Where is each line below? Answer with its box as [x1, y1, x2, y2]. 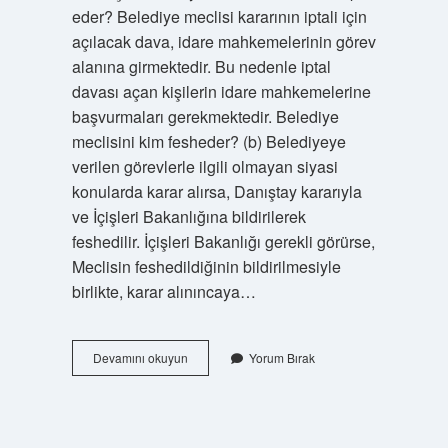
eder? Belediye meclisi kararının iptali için [71, 5, 367, 28]
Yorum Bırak [248, 349, 315, 366]
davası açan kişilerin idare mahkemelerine [71, 80, 371, 103]
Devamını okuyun [92, 349, 188, 366]
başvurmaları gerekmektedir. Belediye [71, 105, 339, 128]
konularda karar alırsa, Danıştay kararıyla [71, 180, 362, 203]
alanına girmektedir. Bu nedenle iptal [71, 55, 331, 78]
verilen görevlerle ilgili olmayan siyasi [71, 155, 338, 178]
